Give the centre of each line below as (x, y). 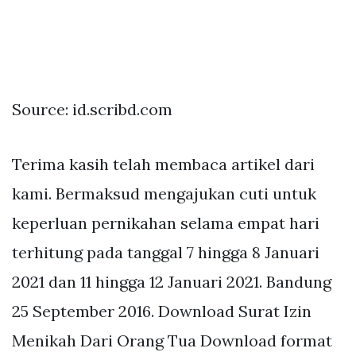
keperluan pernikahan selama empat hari (166, 222)
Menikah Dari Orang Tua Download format (172, 340)
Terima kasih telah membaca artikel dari (163, 164)
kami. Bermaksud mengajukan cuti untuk (164, 193)
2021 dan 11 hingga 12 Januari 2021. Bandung (172, 281)
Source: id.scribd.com (92, 109)
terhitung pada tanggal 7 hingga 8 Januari (166, 252)
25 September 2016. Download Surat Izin (162, 311)
